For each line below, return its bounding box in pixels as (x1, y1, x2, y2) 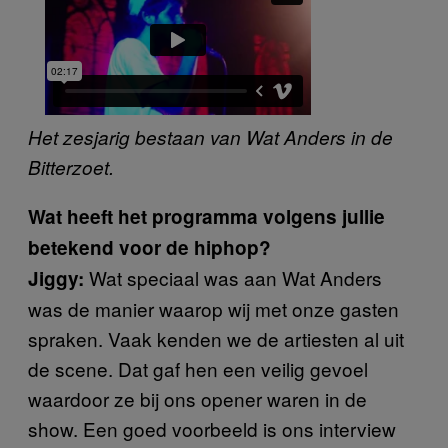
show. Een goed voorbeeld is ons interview (28, 415, 396, 442)
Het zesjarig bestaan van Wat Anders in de (28, 124, 393, 150)
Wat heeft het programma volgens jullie (28, 203, 385, 230)
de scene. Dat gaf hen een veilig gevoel (28, 355, 368, 382)
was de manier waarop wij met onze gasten (28, 295, 399, 322)
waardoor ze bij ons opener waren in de (28, 385, 367, 412)
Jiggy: (28, 265, 84, 292)
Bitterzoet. (28, 154, 114, 180)
